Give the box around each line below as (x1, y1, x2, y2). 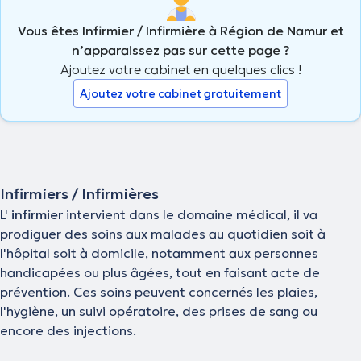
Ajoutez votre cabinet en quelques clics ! (60, 60, 301, 77)
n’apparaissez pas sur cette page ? (71, 41, 290, 58)
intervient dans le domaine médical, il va (66, 205, 317, 222)
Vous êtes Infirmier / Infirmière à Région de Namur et (17, 22, 344, 39)
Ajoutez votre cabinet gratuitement (80, 85, 281, 101)
